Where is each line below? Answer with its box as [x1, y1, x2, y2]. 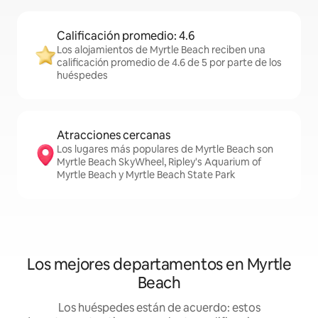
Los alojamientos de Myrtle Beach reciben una [57, 43, 265, 56]
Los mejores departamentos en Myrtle [26, 254, 292, 275]
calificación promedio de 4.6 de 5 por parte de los [57, 56, 282, 69]
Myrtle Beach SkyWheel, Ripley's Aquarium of [57, 155, 261, 168]
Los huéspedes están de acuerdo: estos [57, 300, 261, 315]
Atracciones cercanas [57, 128, 170, 143]
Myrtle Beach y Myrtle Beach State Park [57, 168, 236, 181]
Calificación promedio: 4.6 [57, 28, 194, 43]
